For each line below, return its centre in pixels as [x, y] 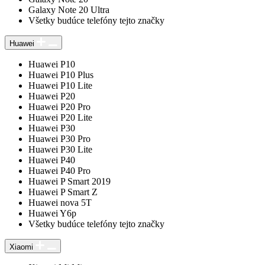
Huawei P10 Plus [61, 75]
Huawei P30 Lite [60, 149]
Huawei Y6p [52, 213]
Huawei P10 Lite [60, 85]
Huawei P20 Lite [60, 117]
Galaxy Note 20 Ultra [69, 9]
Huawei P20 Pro [59, 106]
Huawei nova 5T [60, 202]
